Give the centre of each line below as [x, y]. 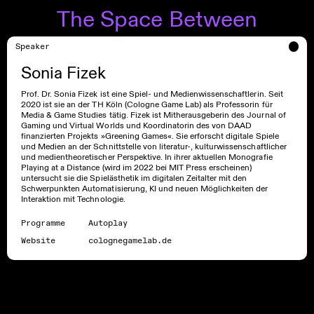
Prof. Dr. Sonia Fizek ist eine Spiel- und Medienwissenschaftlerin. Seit [152, 94]
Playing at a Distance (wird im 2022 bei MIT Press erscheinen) [137, 167]
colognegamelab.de [130, 241]
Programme [43, 224]
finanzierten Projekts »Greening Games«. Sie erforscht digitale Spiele [150, 136]
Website [39, 241]
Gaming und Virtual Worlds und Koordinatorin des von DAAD [137, 125]
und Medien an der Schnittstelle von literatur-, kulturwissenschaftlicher [154, 146]
